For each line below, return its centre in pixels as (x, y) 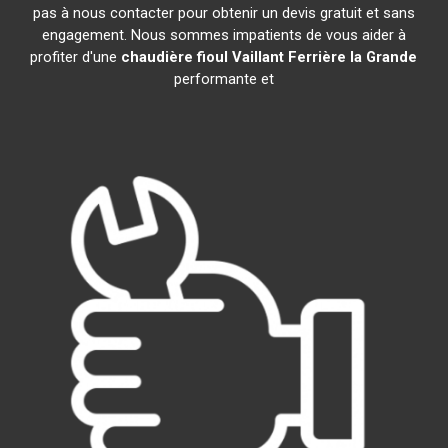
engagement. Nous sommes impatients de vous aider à (223, 35)
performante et (223, 79)
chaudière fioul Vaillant (203, 57)
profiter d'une (76, 57)
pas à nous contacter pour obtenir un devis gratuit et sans (223, 13)
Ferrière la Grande (353, 57)
